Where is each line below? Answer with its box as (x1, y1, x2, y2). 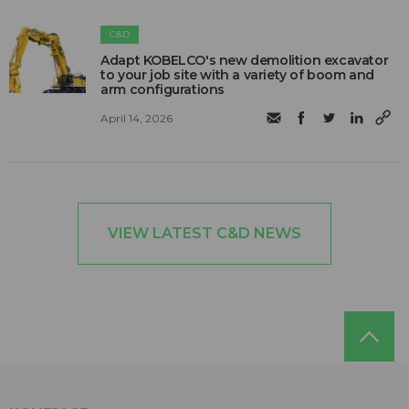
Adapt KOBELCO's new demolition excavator (100, 51, 389, 68)
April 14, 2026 (100, 111, 173, 126)
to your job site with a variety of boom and (100, 66, 375, 83)
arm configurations (100, 80, 225, 98)
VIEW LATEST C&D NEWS (108, 224, 301, 242)
